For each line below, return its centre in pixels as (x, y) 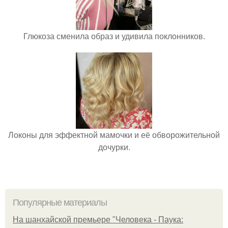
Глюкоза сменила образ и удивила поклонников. (114, 36)
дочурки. (114, 147)
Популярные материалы (60, 203)
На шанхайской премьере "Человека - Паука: (98, 220)
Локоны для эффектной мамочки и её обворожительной (114, 135)
